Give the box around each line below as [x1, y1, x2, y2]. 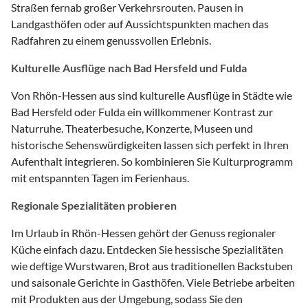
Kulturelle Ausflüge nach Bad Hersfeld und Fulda [11, 61, 247, 75]
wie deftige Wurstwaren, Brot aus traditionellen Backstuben [11, 259, 293, 273]
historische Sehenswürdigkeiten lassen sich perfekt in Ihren [11, 138, 289, 152]
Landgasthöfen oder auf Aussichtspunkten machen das [11, 17, 269, 31]
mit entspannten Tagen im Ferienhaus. [11, 171, 189, 185]
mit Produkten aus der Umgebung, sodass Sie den [11, 292, 243, 306]
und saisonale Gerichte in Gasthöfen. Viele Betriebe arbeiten [11, 276, 295, 289]
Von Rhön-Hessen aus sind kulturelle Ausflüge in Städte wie [11, 89, 292, 102]
